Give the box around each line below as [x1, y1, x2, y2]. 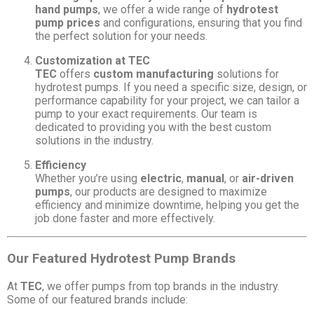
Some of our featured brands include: [7, 292, 188, 306]
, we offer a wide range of [98, 3, 226, 17]
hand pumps [35, 3, 98, 17]
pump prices [35, 16, 100, 30]
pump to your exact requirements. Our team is [35, 107, 257, 121]
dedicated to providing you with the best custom [35, 121, 271, 135]
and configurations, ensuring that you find [100, 16, 302, 30]
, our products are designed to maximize [70, 185, 267, 199]
